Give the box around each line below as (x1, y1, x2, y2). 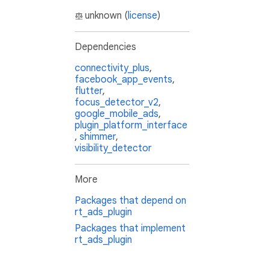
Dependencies (75, 41, 136, 54)
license (128, 10, 157, 22)
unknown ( (85, 10, 128, 22)
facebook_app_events (75, 74, 172, 86)
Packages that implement (75, 222, 186, 235)
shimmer (80, 131, 116, 143)
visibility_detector (75, 142, 152, 155)
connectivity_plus (75, 62, 149, 75)
